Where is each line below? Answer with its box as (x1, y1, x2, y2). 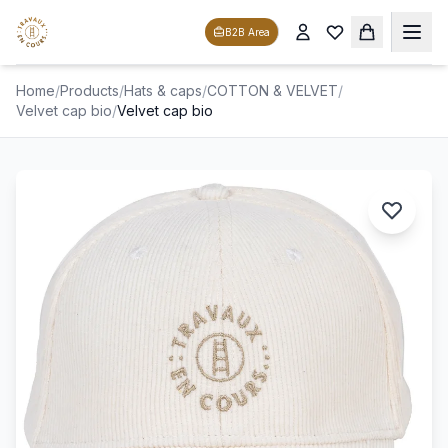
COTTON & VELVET (207, 82, 338, 99)
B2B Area (225, 26, 270, 38)
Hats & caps (124, 82, 202, 99)
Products (60, 82, 119, 99)
